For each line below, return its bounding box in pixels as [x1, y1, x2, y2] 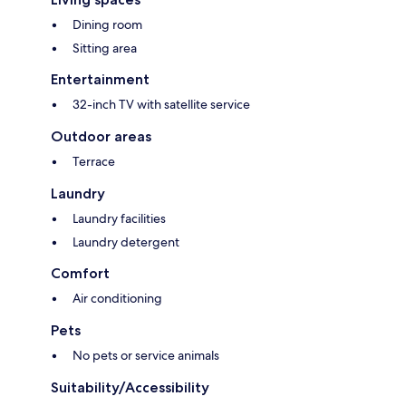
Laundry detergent [72, 234, 179, 251]
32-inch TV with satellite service [72, 96, 250, 113]
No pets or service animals [72, 347, 219, 364]
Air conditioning [72, 290, 162, 307]
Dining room [72, 16, 142, 34]
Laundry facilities [72, 210, 166, 227]
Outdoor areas [51, 128, 151, 146]
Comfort [51, 265, 110, 283]
